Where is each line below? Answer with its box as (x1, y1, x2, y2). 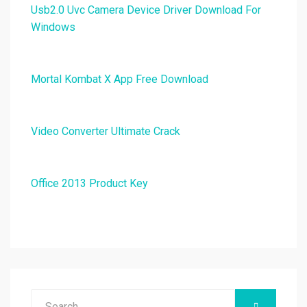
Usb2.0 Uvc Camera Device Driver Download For (31, 3, 261, 17)
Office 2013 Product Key (31, 177, 148, 191)
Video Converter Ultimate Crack (31, 125, 180, 138)
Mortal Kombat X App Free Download (31, 73, 208, 86)
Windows (31, 21, 75, 34)
